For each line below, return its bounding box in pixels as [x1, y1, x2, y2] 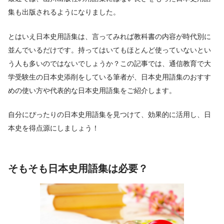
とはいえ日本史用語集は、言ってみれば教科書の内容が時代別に [8, 32, 211, 40]
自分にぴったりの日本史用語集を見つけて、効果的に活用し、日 [8, 110, 211, 119]
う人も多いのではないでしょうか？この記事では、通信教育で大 [8, 59, 211, 67]
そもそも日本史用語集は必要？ [8, 162, 148, 174]
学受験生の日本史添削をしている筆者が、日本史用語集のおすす [8, 72, 211, 81]
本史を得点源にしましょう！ [8, 124, 99, 132]
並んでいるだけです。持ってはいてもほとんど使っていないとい [8, 45, 211, 54]
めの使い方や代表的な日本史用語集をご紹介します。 [8, 86, 176, 94]
